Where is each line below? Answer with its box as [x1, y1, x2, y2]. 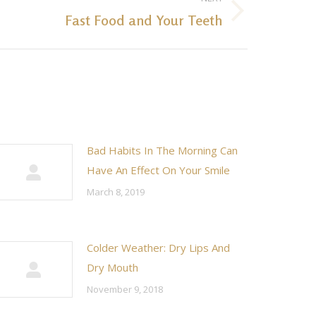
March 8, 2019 [87, 186, 145, 198]
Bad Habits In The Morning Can [87, 143, 238, 157]
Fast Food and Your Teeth [65, 11, 223, 29]
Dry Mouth [87, 260, 138, 274]
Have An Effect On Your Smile [87, 163, 230, 177]
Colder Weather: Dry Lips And [87, 241, 230, 255]
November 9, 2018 [87, 283, 163, 296]
